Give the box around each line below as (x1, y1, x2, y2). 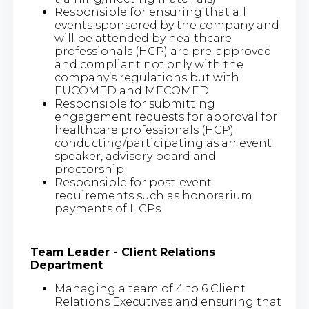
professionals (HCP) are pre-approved (54, 44, 272, 58)
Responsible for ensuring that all (54, 5, 246, 19)
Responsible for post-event (54, 175, 212, 189)
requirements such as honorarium (54, 188, 252, 202)
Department (30, 258, 103, 272)
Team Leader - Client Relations (30, 245, 215, 259)
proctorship (54, 162, 124, 176)
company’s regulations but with (54, 70, 239, 84)
